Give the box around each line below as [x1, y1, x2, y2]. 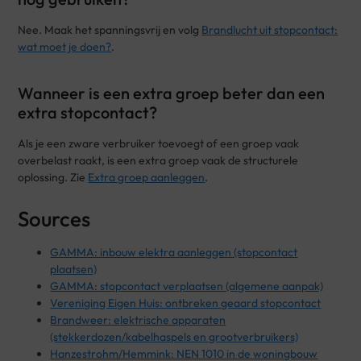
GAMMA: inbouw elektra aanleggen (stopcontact [50, 244, 298, 259]
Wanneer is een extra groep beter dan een [18, 82, 326, 103]
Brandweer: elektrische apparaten [50, 312, 226, 327]
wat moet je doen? [18, 39, 112, 54]
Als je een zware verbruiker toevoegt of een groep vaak [18, 135, 300, 151]
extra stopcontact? [18, 102, 158, 122]
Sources [18, 205, 91, 232]
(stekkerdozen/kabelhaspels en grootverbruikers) [50, 329, 299, 344]
